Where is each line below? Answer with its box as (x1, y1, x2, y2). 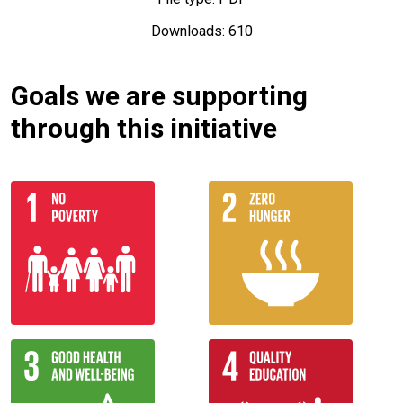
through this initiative (11, 112, 277, 145)
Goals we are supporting (11, 80, 308, 112)
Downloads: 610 (150, 22, 253, 40)
